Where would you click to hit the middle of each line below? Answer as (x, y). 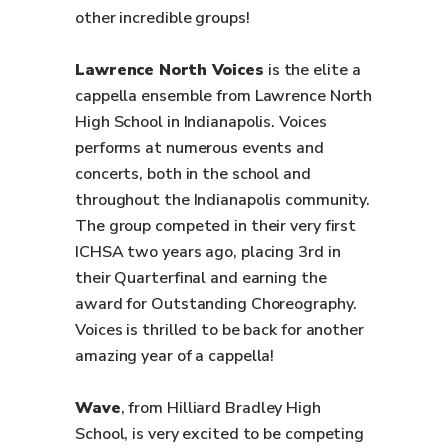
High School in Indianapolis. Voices (201, 122)
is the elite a (312, 70)
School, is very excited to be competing (220, 434)
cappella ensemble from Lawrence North (224, 96)
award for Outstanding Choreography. (216, 304)
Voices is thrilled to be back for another (219, 330)
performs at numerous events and (199, 148)
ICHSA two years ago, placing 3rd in (208, 252)
